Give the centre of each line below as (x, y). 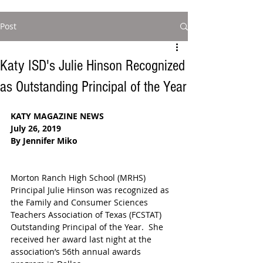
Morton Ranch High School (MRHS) (79, 178)
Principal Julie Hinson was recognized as (91, 190)
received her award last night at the (82, 239)
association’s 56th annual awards (77, 252)
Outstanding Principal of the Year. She (88, 227)
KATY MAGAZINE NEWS (57, 116)
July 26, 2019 (36, 128)
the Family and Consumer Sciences (80, 202)
